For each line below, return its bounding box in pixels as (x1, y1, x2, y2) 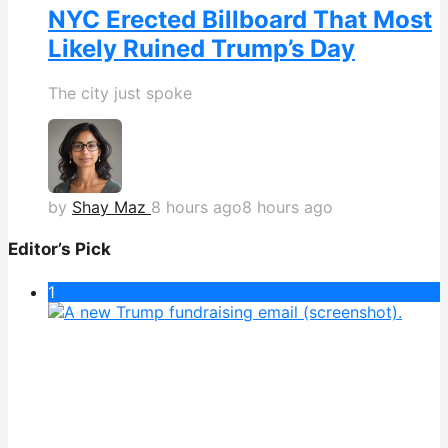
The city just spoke (48, 82, 192, 103)
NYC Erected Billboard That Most (48, 4, 432, 34)
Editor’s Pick (8, 239, 111, 260)
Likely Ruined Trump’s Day (48, 33, 355, 63)
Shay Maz (72, 196, 146, 217)
